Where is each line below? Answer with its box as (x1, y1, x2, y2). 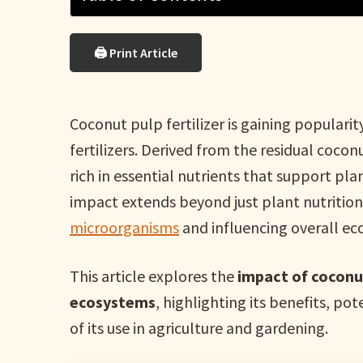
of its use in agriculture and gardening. (70, 318, 329, 338)
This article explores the (70, 266, 238, 286)
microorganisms (70, 217, 180, 237)
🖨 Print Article (94, 45, 178, 61)
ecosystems (70, 292, 156, 312)
